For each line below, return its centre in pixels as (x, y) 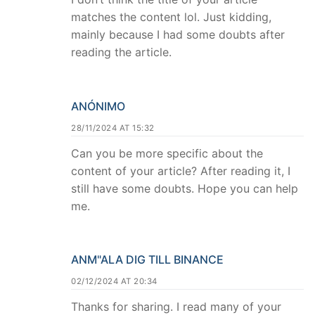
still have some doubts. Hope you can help (185, 188)
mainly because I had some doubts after (178, 34)
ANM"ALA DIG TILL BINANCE (147, 260)
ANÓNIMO (98, 106)
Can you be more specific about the (167, 153)
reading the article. (121, 52)
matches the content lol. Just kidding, (171, 17)
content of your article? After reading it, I (181, 171)
